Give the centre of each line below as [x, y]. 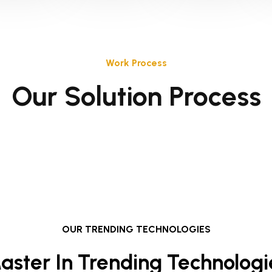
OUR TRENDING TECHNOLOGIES [136, 229]
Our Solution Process [136, 96]
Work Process [136, 63]
